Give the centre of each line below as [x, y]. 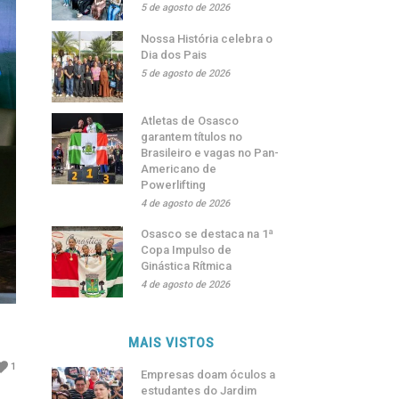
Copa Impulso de [187, 250]
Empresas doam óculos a [208, 375]
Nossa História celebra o [207, 39]
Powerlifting [174, 185]
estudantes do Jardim [199, 391]
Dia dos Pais [174, 55]
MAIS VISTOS [171, 343]
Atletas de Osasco [190, 121]
